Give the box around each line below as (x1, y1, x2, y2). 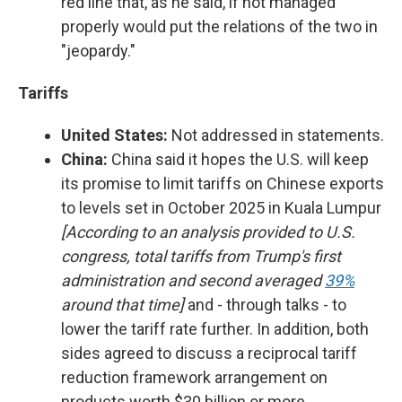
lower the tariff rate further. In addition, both (61, 319, 369, 338)
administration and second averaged (61, 271, 325, 290)
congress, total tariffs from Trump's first (61, 247, 341, 266)
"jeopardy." (61, 41, 139, 60)
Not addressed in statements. (168, 126, 384, 144)
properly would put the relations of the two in (61, 17, 378, 36)
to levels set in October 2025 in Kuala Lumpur (61, 198, 381, 217)
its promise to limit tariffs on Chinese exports (61, 174, 384, 193)
